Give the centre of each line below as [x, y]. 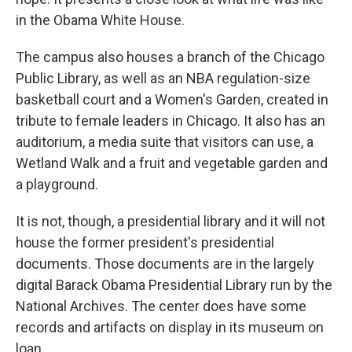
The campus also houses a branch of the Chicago [170, 57]
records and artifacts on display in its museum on [170, 327]
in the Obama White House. [102, 20]
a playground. [59, 184]
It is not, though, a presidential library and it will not [170, 221]
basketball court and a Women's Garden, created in [172, 99]
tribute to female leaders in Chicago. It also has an [170, 120]
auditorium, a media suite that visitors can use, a [165, 141]
